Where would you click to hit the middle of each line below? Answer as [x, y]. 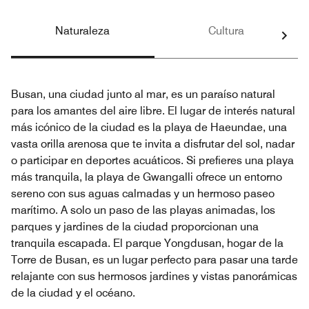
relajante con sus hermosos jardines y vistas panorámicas [154, 276]
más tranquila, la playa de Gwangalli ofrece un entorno [147, 177]
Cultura [227, 30]
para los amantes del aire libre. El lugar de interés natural [153, 110]
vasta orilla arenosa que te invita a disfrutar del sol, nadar [153, 143]
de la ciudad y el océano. [73, 292]
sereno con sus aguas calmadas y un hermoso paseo [143, 193]
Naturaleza [83, 30]
